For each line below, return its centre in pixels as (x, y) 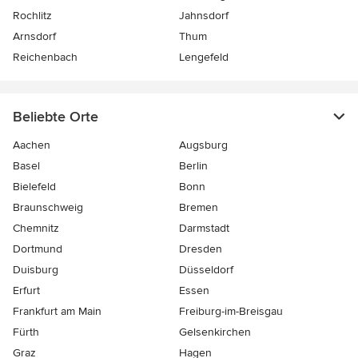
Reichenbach (45, 57)
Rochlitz (32, 16)
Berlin (193, 166)
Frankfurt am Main (57, 311)
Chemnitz (36, 228)
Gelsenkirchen (215, 332)
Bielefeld (34, 187)
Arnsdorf (34, 36)
